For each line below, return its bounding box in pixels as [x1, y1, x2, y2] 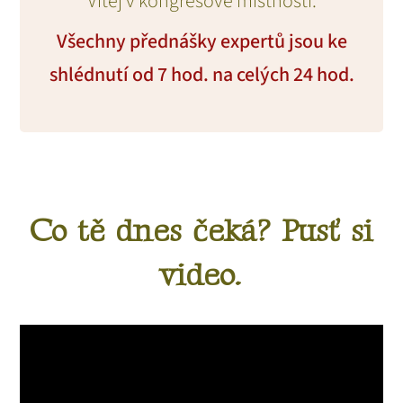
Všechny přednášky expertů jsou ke [56, 26, 347, 56]
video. [160, 255, 242, 295]
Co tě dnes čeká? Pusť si [29, 211, 372, 251]
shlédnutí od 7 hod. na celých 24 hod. [49, 59, 354, 89]
